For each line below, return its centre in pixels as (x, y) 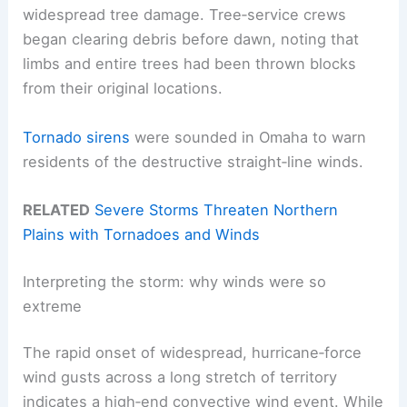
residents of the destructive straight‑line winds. (194, 161)
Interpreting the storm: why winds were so (175, 281)
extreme (53, 306)
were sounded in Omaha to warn (248, 137)
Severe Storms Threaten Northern (217, 209)
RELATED (57, 209)
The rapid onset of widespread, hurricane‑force (193, 353)
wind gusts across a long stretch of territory (180, 377)
